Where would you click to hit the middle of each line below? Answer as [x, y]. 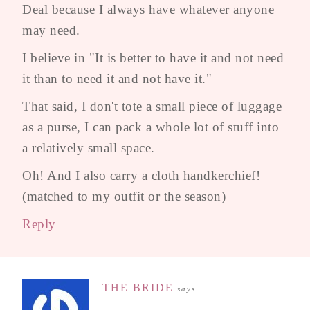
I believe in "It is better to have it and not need [153, 57]
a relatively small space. [89, 147]
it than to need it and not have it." [117, 78]
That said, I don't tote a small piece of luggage [152, 106]
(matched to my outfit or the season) [124, 196]
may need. [51, 30]
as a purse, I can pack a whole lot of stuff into [151, 127]
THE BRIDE [138, 287]
